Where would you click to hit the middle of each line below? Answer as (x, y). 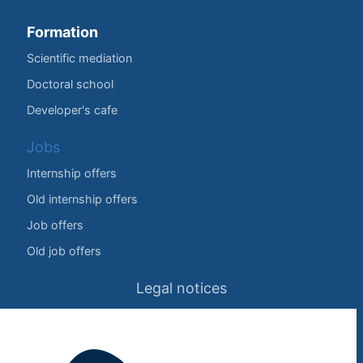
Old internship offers (82, 199)
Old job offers (64, 250)
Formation (62, 32)
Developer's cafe (72, 109)
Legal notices (181, 288)
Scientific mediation (79, 58)
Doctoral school (70, 83)
